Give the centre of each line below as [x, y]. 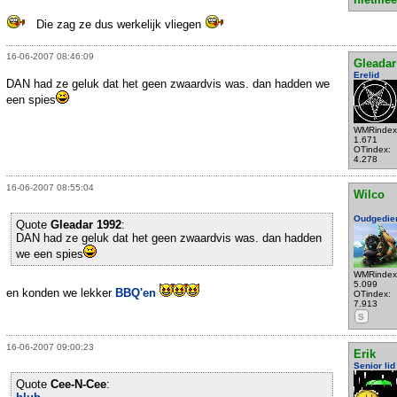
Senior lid [374, 366]
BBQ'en [136, 292]
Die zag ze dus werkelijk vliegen [119, 25]
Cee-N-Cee [78, 384]
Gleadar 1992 [86, 224]
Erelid [366, 75]
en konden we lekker [61, 292]
